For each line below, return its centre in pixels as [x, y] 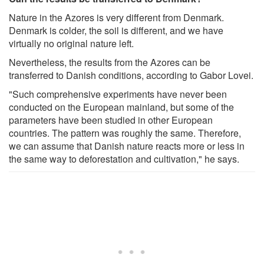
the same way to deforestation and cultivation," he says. [124, 159]
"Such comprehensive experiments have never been [118, 94]
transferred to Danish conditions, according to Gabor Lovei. [131, 75]
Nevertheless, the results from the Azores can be [110, 62]
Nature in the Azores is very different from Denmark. [116, 17]
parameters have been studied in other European [111, 120]
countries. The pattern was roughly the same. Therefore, [125, 133]
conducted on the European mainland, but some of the [121, 107]
